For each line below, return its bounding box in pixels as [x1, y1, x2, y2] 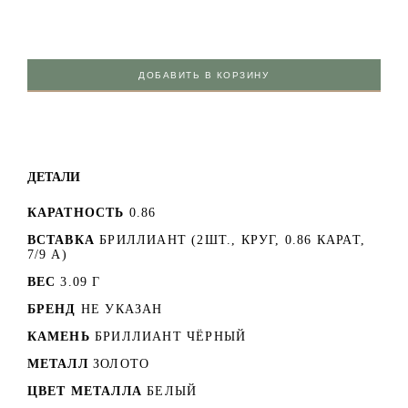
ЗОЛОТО [93, 356, 150, 371]
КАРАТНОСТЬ [26, 205, 125, 219]
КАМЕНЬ [26, 329, 90, 343]
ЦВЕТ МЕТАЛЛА [26, 383, 142, 398]
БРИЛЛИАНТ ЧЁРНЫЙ [95, 329, 247, 343]
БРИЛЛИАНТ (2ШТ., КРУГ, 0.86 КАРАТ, [99, 232, 366, 247]
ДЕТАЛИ [26, 168, 80, 184]
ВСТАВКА [26, 232, 95, 247]
